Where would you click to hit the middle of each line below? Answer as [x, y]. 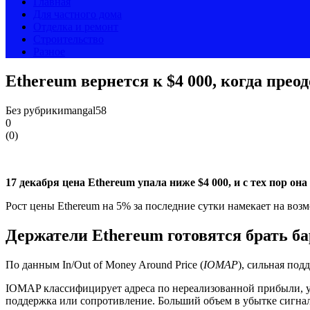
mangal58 [85, 110]
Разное [49, 52]
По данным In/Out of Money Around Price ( [104, 264]
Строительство [69, 39]
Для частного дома [77, 14]
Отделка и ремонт [76, 27]
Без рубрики [35, 110]
